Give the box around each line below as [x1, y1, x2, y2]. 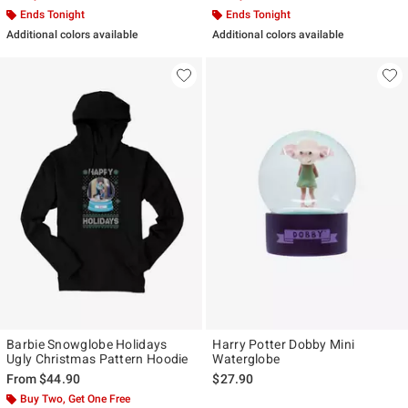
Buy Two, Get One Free [20, 392, 130, 405]
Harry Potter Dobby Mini [212, 336, 355, 352]
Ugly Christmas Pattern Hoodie [6, 351, 189, 366]
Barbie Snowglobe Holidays [6, 336, 168, 352]
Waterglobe [212, 351, 280, 366]
